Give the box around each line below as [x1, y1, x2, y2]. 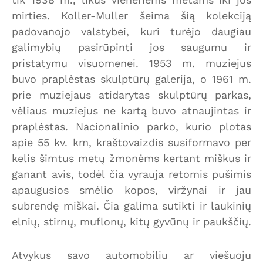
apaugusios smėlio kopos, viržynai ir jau [12, 183, 251, 196]
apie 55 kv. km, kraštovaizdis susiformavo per [12, 136, 251, 149]
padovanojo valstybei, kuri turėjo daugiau [12, 25, 251, 38]
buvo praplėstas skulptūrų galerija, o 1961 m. [12, 72, 251, 85]
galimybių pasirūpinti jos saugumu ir [12, 41, 251, 53]
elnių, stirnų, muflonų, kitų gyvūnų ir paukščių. [12, 215, 251, 228]
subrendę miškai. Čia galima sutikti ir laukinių [12, 199, 251, 212]
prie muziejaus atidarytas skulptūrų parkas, [12, 88, 251, 101]
